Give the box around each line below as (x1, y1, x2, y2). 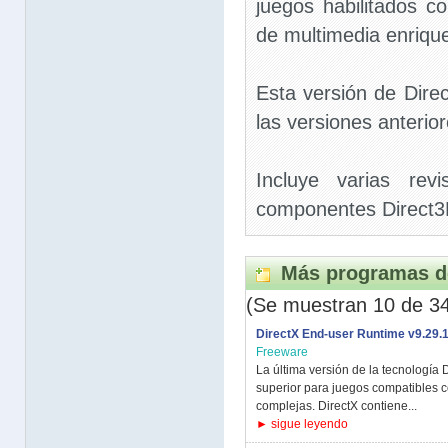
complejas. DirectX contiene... (256, 399, 417, 413)
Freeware (256, 345, 308, 359)
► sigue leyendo (256, 417, 348, 431)
